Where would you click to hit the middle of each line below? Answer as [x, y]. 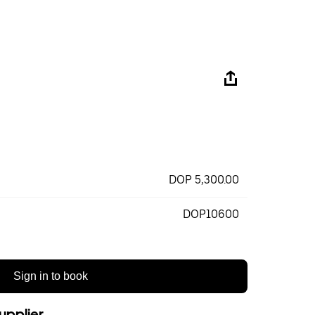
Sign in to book [51, 276]
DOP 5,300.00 [204, 180]
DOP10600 [211, 214]
